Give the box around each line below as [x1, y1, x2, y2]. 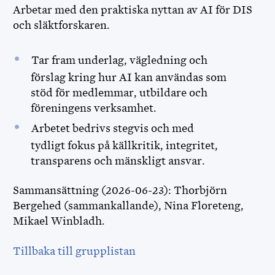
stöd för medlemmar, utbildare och [30, 87, 207, 99]
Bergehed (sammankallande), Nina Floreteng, [13, 199, 244, 212]
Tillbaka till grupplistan [13, 245, 136, 257]
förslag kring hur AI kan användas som [30, 71, 227, 83]
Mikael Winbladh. [13, 215, 105, 227]
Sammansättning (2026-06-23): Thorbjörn [13, 184, 227, 196]
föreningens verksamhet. [30, 102, 157, 114]
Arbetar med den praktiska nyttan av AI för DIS [13, 4, 252, 16]
